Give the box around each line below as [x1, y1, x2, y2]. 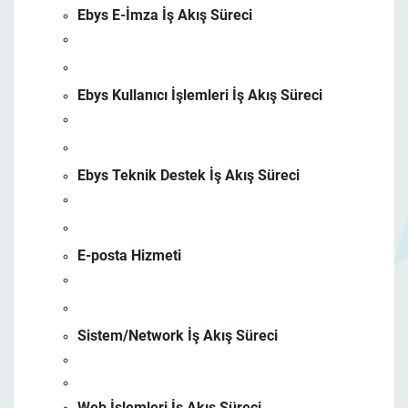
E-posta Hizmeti [77, 247, 181, 264]
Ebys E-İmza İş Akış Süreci [77, 6, 252, 24]
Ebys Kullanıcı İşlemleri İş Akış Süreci [77, 87, 322, 104]
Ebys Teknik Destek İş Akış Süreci [77, 167, 300, 184]
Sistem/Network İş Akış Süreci [77, 327, 278, 344]
